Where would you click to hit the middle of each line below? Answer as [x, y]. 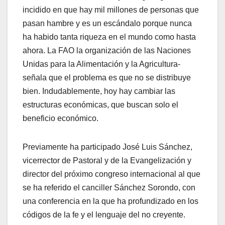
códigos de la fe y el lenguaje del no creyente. [104, 215]
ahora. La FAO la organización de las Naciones [107, 51]
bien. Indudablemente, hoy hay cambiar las [99, 91]
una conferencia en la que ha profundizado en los [110, 201]
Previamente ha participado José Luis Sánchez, [107, 147]
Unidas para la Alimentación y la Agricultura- [101, 64]
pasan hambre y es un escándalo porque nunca [107, 24]
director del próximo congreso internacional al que [111, 174]
